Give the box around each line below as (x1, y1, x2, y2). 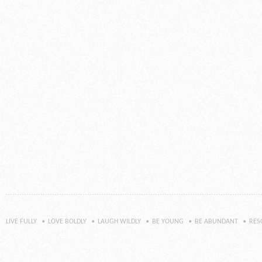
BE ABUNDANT (195, 218, 238, 225)
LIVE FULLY (6, 218, 37, 225)
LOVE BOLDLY (48, 218, 87, 225)
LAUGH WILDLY (98, 218, 141, 225)
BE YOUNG (152, 218, 184, 225)
